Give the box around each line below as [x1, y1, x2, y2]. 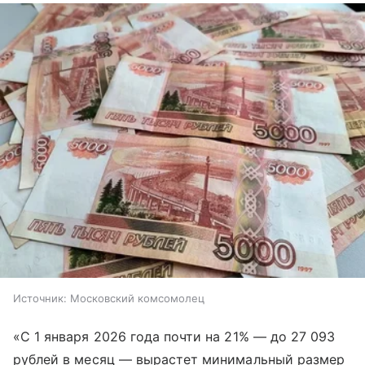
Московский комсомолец [70, 291, 204, 305]
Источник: [13, 291, 67, 305]
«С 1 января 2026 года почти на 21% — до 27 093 [13, 328, 336, 345]
